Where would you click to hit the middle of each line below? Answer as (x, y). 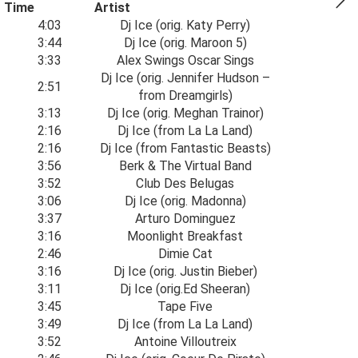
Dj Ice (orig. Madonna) (185, 201)
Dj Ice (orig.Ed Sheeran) (185, 289)
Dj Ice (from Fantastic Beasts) (185, 148)
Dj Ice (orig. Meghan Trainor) (185, 113)
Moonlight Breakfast (185, 236)
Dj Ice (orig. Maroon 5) (185, 43)
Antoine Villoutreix (185, 342)
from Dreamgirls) (185, 95)
